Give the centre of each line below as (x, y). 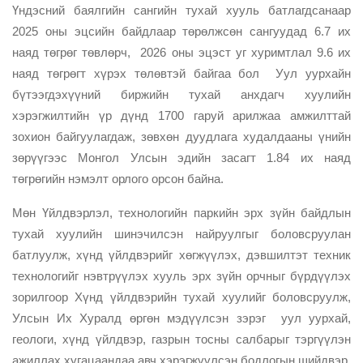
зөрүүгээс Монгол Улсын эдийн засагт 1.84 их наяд (181, 157)
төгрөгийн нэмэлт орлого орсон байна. (118, 178)
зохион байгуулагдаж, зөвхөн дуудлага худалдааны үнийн (181, 136)
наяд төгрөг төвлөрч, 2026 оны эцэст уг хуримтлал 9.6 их (181, 52)
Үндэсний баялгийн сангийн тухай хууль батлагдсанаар (181, 10)
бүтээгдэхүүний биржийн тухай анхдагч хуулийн (181, 94)
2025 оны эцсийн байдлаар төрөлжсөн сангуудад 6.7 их (181, 31)
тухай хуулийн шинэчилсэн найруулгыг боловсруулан (181, 233)
